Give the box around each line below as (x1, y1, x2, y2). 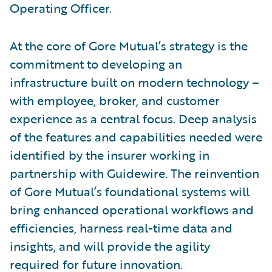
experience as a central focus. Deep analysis (10, 109, 257, 127)
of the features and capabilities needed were (10, 127, 262, 146)
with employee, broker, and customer (10, 90, 220, 109)
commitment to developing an (10, 54, 182, 73)
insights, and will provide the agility (10, 236, 210, 255)
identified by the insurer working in (10, 145, 209, 164)
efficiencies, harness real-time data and (10, 218, 233, 237)
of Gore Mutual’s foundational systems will (10, 182, 250, 200)
